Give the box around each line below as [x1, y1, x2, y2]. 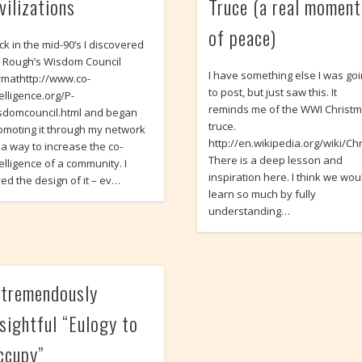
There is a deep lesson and [208, 153, 343, 168]
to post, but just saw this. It [208, 85, 338, 100]
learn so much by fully [208, 187, 317, 202]
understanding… [208, 204, 291, 219]
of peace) [208, 23, 277, 53]
